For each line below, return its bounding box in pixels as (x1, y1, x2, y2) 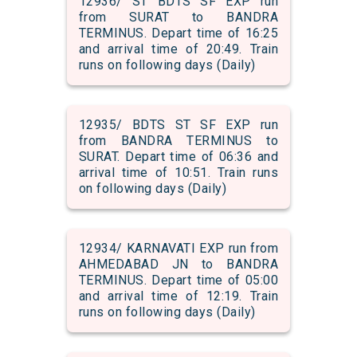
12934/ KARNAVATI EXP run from (78, 241, 279, 257)
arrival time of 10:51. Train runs (78, 165, 279, 181)
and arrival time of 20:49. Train (78, 41, 279, 57)
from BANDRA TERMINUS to (78, 133, 279, 149)
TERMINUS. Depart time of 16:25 (78, 25, 279, 41)
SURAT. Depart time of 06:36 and (78, 149, 279, 165)
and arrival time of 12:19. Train (78, 288, 279, 304)
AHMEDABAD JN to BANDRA (78, 257, 279, 273)
